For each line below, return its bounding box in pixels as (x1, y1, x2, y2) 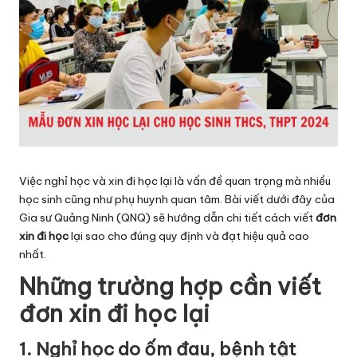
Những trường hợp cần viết (19, 271, 321, 301)
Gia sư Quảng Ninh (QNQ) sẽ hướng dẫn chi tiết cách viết (19, 210, 316, 225)
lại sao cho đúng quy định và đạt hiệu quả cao (69, 228, 309, 243)
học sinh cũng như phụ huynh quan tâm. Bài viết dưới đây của (19, 191, 335, 206)
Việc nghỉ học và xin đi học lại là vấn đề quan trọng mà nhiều (19, 173, 331, 188)
